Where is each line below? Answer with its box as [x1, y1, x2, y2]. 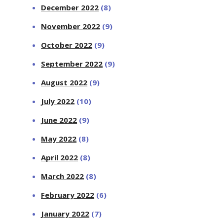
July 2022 [41, 96, 75, 106]
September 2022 [41, 58, 103, 69]
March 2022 [41, 171, 84, 181]
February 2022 [41, 189, 95, 200]
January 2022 [41, 208, 90, 219]
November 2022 [41, 21, 101, 31]
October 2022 [41, 39, 93, 50]
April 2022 [41, 152, 78, 162]
